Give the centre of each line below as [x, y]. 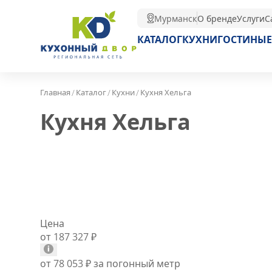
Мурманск [175, 18]
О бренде [217, 18]
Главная [55, 93]
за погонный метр [136, 263]
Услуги [251, 18]
